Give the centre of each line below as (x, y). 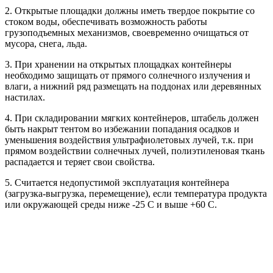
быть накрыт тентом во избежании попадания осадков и (122, 129)
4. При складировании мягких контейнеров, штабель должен (132, 118)
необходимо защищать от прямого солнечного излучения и (128, 75)
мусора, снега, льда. (46, 43)
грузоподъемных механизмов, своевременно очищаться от (127, 32)
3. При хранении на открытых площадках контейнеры (118, 64)
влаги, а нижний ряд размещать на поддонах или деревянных (133, 86)
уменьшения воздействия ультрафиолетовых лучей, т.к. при (129, 140)
